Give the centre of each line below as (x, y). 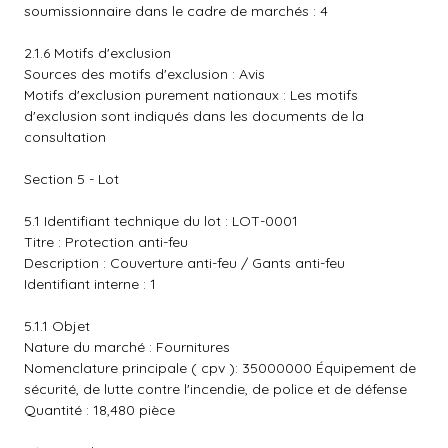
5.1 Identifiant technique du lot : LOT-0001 (161, 221)
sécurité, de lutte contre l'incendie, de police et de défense (215, 389)
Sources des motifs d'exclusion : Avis (144, 74)
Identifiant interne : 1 (90, 284)
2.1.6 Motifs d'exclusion (97, 53)
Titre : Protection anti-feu (106, 242)
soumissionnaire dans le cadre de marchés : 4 (176, 11)
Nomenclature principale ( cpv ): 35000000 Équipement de (220, 368)
